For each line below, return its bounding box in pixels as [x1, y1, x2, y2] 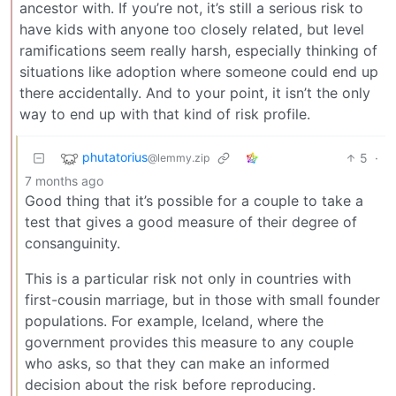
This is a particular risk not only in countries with [25, 270, 351, 288]
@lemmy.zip [148, 151, 209, 165]
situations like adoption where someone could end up [19, 63, 378, 81]
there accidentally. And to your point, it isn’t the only [19, 84, 370, 103]
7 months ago [25, 173, 103, 189]
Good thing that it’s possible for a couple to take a [25, 192, 363, 210]
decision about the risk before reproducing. [25, 376, 316, 394]
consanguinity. [25, 234, 120, 253]
